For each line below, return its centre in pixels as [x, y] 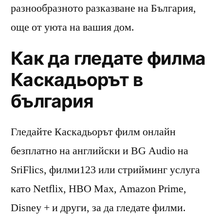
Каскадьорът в [77, 79]
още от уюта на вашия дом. [73, 27]
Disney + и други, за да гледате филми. [98, 208]
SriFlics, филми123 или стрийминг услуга [105, 170]
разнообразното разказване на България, [103, 8]
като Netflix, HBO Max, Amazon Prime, [99, 189]
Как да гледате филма [108, 58]
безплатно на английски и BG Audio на [100, 151]
